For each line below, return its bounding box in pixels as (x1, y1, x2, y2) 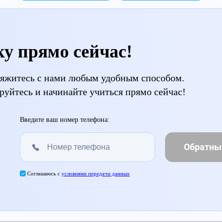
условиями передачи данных (61, 170, 130, 176)
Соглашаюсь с (27, 170, 61, 176)
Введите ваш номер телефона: (20, 115, 110, 123)
